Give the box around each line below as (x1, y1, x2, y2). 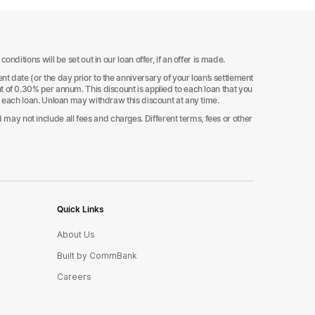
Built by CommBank (56, 250, 137, 261)
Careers (56, 271, 91, 282)
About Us (56, 229, 95, 240)
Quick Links (56, 204, 104, 214)
